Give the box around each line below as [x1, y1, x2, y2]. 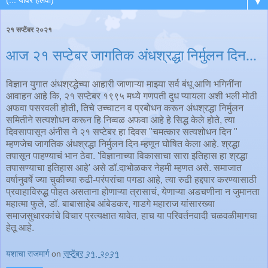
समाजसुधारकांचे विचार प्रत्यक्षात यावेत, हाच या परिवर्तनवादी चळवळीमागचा [6, 210, 257, 221]
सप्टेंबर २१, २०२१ [63, 248, 119, 258]
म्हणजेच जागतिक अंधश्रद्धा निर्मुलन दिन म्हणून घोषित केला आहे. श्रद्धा [6, 138, 240, 149]
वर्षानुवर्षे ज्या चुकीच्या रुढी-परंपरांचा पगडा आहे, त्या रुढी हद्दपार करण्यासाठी [6, 174, 257, 185]
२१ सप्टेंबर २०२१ [6, 26, 52, 35]
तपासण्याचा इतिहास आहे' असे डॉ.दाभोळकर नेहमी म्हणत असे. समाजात [6, 162, 242, 173]
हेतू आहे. [6, 222, 34, 233]
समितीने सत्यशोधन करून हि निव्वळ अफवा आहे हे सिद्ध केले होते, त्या [6, 114, 235, 125]
